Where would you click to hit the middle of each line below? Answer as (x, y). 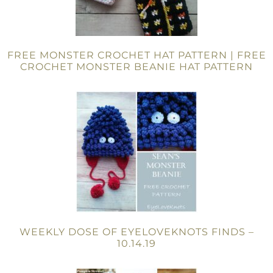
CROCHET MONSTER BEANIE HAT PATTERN (136, 67)
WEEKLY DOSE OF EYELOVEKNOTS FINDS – (136, 232)
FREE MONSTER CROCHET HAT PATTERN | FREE (136, 55)
